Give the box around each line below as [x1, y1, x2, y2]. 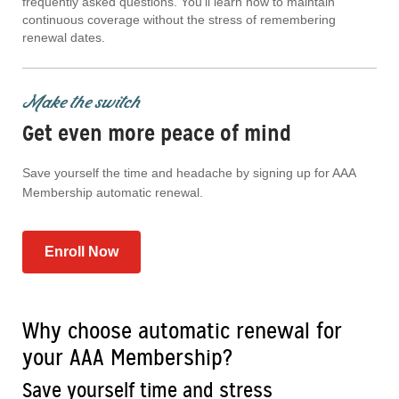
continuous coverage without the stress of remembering [22, 12, 336, 28]
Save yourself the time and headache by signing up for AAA [22, 166, 355, 181]
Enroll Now [45, 244, 118, 260]
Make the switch [22, 87, 141, 117]
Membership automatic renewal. [22, 185, 203, 200]
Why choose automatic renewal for [22, 317, 342, 346]
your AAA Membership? [22, 344, 232, 372]
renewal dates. [22, 30, 105, 45]
